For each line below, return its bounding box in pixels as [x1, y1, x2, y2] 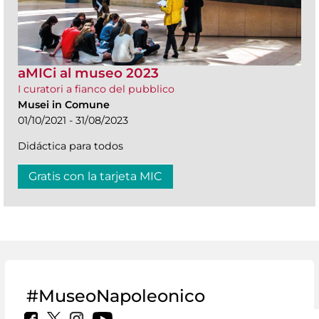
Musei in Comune [18, 98, 110, 111]
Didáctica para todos [18, 139, 123, 152]
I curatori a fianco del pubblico [18, 82, 174, 95]
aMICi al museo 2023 [18, 64, 159, 81]
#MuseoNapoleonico [26, 285, 205, 306]
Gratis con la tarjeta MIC [28, 169, 162, 183]
